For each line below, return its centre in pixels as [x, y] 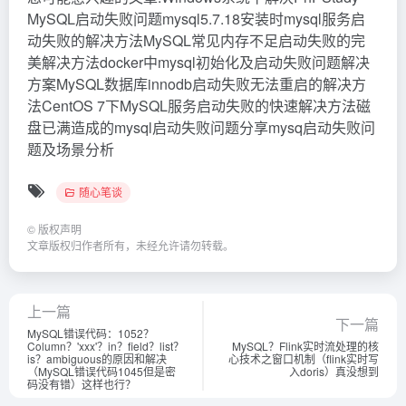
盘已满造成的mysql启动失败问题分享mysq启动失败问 [201, 127]
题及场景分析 [71, 149]
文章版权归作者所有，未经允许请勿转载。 [130, 245]
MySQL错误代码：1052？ [91, 333]
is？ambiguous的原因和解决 [97, 358]
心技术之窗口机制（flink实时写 [304, 358]
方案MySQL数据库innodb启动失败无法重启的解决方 [197, 84]
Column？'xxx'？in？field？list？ [106, 346]
